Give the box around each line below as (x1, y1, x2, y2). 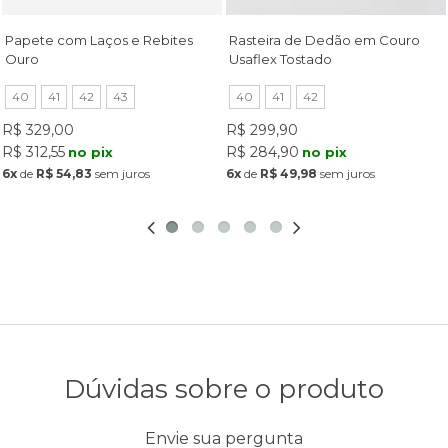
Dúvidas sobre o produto (64, 373, 384, 406)
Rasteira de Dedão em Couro (229, 31, 420, 48)
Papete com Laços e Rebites (5, 31, 193, 48)
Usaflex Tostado (229, 50, 332, 67)
